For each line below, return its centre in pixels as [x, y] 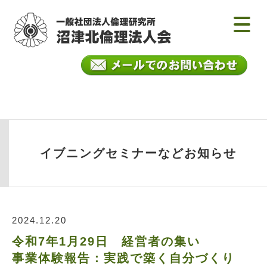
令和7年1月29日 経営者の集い [106, 241]
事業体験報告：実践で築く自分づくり [123, 258]
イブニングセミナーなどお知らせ [138, 153]
